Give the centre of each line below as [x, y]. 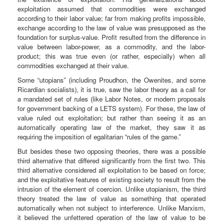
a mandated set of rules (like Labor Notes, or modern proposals [111, 99]
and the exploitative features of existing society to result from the [111, 179]
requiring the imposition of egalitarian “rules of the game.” [99, 136]
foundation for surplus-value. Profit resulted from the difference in [111, 37]
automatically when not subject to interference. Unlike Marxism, [111, 208]
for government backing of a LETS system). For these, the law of [111, 108]
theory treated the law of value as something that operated [111, 198]
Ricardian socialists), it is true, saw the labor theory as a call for [111, 89]
